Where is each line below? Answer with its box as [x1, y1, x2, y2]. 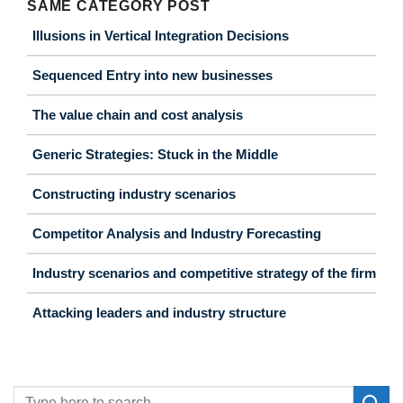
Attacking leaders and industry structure [32, 304, 286, 320]
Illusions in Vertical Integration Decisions [32, 27, 289, 43]
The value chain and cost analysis [32, 106, 243, 122]
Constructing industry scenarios [32, 185, 236, 201]
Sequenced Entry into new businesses [32, 67, 273, 83]
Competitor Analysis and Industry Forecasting [32, 225, 321, 241]
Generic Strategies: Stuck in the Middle [32, 146, 278, 162]
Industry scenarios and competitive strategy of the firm [32, 264, 376, 281]
